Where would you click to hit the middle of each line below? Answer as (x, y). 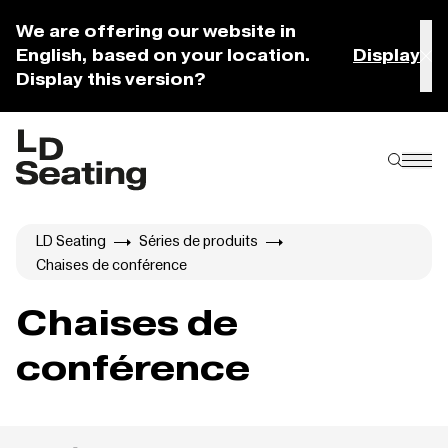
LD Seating (71, 240)
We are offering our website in (156, 31)
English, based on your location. (163, 55)
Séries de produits (198, 240)
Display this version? (111, 79)
